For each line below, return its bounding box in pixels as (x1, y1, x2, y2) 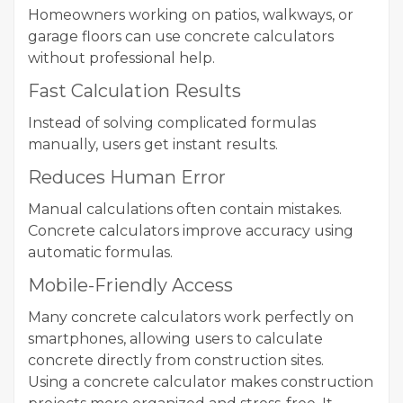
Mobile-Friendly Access (28, 274, 233, 296)
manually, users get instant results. (28, 136, 278, 153)
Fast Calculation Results (28, 80, 241, 102)
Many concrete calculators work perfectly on (28, 309, 354, 326)
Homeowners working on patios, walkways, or (28, 6, 354, 23)
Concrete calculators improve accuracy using (28, 222, 354, 239)
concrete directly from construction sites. (28, 352, 324, 369)
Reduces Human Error (28, 166, 226, 188)
